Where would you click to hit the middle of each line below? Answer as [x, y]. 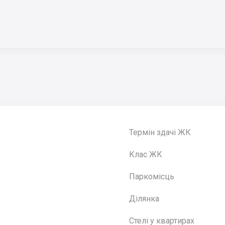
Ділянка [144, 199]
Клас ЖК [146, 154]
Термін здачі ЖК [160, 132]
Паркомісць [152, 177]
